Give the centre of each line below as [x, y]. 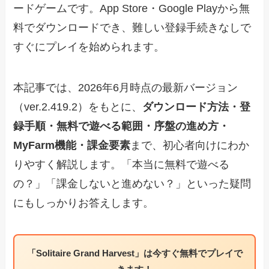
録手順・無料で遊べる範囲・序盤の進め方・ [122, 126]
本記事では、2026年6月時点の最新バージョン [126, 88]
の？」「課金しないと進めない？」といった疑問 [132, 184]
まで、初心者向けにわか [190, 146]
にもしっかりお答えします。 [84, 203]
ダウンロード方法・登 [197, 107]
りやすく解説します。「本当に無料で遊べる [122, 165]
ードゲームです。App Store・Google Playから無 [132, 9]
